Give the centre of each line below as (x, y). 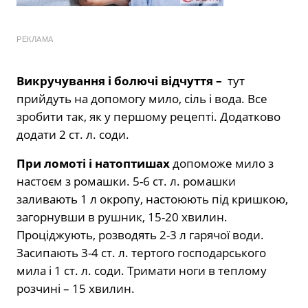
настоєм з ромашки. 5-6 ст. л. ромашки (126, 181)
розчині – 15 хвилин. (76, 288)
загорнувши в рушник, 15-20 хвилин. (122, 217)
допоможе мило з (223, 163)
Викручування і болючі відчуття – (119, 80)
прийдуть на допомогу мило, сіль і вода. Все (142, 98)
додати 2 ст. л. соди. (73, 134)
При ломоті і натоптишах (95, 163)
